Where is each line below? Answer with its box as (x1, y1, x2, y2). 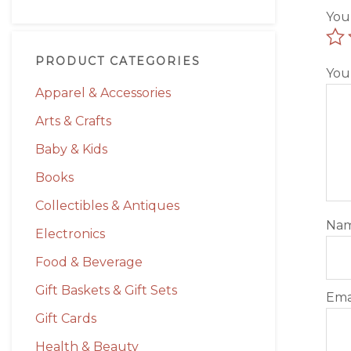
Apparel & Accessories (35, 85, 171, 101)
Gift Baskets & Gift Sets (35, 283, 177, 299)
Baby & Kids (35, 142, 107, 157)
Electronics (35, 226, 105, 242)
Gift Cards (35, 311, 96, 327)
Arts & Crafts (35, 114, 111, 129)
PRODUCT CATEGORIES (35, 54, 201, 69)
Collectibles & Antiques (35, 198, 179, 214)
